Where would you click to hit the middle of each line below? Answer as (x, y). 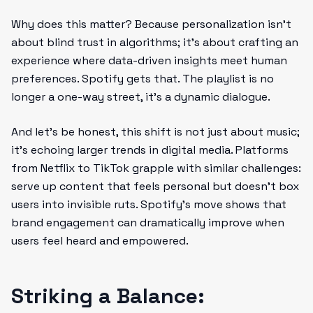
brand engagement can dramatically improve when (148, 223)
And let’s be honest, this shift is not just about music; (155, 132)
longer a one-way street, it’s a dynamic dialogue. (141, 97)
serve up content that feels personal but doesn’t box (155, 186)
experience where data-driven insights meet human (149, 60)
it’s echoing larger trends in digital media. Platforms (150, 150)
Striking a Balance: (108, 296)
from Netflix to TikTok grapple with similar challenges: (156, 168)
